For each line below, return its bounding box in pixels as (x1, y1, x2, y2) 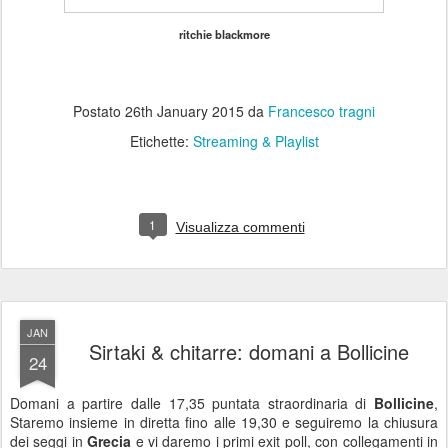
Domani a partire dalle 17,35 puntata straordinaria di (10, 393, 374, 413)
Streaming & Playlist (192, 131, 319, 151)
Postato (73, 101, 125, 121)
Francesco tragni (268, 101, 375, 121)
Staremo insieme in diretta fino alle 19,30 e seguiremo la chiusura (10, 412, 438, 432)
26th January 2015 (125, 101, 244, 121)
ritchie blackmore (178, 26, 270, 42)
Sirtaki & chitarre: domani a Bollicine (89, 337, 409, 366)
